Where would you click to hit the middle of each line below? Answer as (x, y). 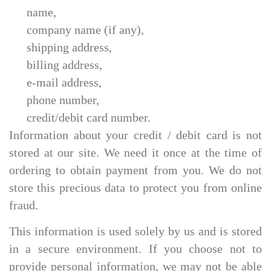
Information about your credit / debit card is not (135, 135)
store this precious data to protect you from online (135, 188)
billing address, (65, 65)
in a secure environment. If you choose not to (135, 249)
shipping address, (70, 47)
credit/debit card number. (89, 118)
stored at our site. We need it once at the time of (135, 153)
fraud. (24, 205)
